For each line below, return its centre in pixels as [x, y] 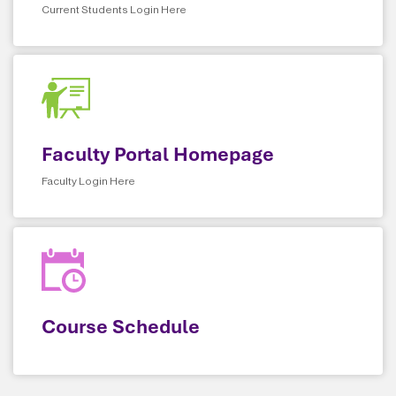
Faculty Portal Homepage [158, 155]
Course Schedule [121, 326]
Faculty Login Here [88, 182]
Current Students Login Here [114, 10]
